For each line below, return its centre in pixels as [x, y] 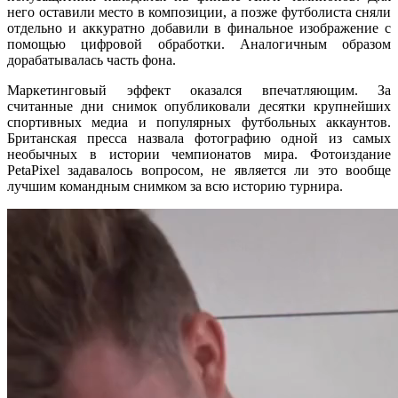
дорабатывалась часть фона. [92, 60]
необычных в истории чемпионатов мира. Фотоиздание [199, 154]
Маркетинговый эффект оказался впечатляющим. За [199, 90]
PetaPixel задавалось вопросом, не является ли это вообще [199, 170]
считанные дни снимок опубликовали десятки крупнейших [199, 106]
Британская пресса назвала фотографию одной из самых [199, 138]
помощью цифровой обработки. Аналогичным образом [199, 44]
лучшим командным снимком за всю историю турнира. [175, 186]
